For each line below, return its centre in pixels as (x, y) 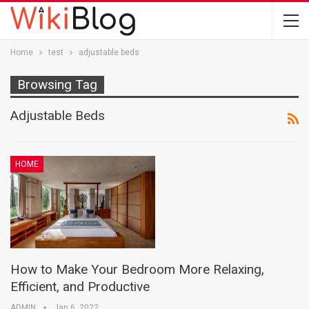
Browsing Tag (57, 84)
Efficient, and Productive (80, 287)
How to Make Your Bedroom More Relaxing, (137, 270)
